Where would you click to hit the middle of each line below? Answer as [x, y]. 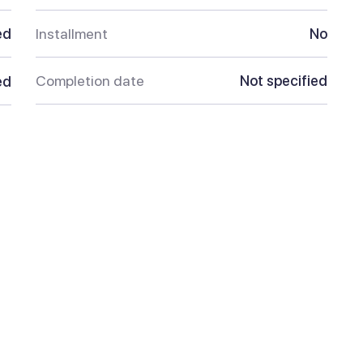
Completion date [90, 81]
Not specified [284, 81]
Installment [72, 34]
